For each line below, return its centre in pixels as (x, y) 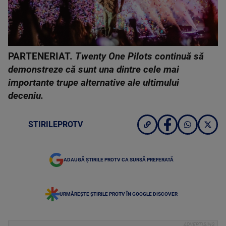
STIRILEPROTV (55, 124)
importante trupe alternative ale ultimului (94, 83)
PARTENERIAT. (42, 56)
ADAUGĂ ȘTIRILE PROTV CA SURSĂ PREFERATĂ (119, 160)
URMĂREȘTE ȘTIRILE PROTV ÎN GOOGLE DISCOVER (119, 194)
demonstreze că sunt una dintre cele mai (94, 70)
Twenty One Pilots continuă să (139, 56)
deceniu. (27, 96)
